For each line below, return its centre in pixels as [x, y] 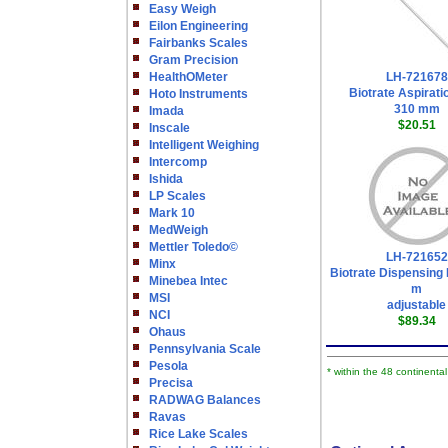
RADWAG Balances [205, 400]
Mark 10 [172, 213]
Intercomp [178, 162]
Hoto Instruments [198, 94]
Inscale [169, 128]
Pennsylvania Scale [205, 349]
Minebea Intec [188, 281]
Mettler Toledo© [193, 247]
